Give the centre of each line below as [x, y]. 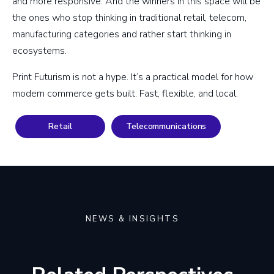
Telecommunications [166, 127]
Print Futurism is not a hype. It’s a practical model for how [133, 77]
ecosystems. [39, 51]
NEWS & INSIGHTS [132, 219]
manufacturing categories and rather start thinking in [122, 35]
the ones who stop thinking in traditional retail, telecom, [129, 18]
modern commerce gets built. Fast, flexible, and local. [125, 94]
